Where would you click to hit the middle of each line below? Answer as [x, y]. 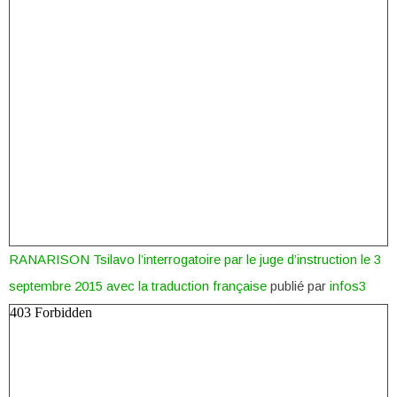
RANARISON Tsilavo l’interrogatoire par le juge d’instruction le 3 [195, 259]
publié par [298, 285]
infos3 [348, 285]
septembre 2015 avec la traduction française [138, 285]
